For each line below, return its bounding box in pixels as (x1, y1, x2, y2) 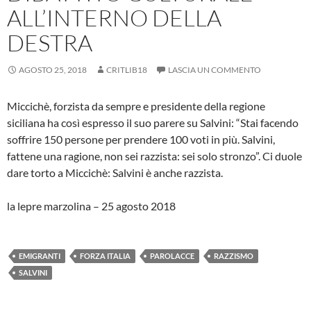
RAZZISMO (214, 251, 253, 260)
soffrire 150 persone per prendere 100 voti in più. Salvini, (7, 132, 275, 146)
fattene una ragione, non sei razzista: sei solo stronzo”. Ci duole (7, 149, 304, 162)
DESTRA (7, 28, 92, 57)
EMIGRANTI (19, 251, 60, 260)
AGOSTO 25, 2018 (19, 64, 87, 75)
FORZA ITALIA (80, 251, 131, 260)
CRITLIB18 (106, 64, 147, 75)
